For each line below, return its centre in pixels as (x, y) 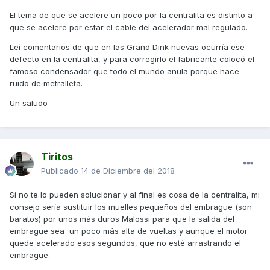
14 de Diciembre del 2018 (128, 171)
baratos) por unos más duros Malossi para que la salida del (122, 219)
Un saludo (29, 103)
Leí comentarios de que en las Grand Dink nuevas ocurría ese (127, 47)
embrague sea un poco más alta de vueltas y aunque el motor (129, 231)
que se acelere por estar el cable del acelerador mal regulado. (129, 27)
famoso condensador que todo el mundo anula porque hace (124, 71)
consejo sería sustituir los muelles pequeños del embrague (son (131, 207)
